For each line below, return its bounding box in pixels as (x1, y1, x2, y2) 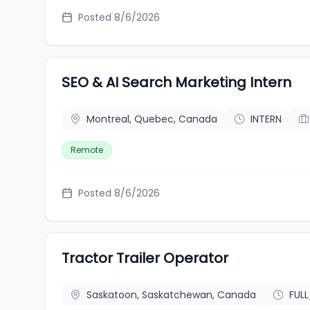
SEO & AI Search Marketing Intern (62, 73, 291, 92)
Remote (71, 144, 103, 156)
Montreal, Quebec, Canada (86, 112, 217, 126)
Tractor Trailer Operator (62, 248, 228, 268)
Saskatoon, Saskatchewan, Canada (86, 288, 256, 302)
